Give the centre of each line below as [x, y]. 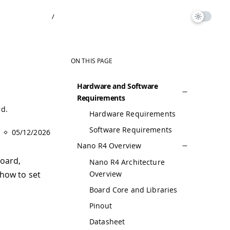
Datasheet [107, 221]
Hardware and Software [118, 86]
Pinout [101, 205]
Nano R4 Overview [109, 146]
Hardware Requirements [132, 114]
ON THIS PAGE [92, 61]
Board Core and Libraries [133, 189]
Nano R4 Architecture [127, 162]
